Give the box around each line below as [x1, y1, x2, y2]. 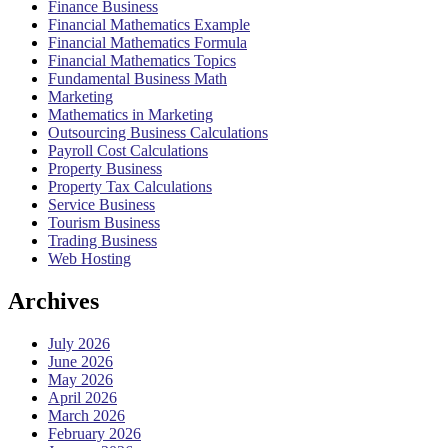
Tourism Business [48, 214, 160, 232]
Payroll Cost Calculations [48, 142, 208, 160]
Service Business [48, 196, 155, 214]
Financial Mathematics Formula [48, 34, 247, 52]
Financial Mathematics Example [48, 16, 250, 34]
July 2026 [48, 334, 110, 352]
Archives [8, 288, 99, 314]
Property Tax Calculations [48, 178, 212, 196]
